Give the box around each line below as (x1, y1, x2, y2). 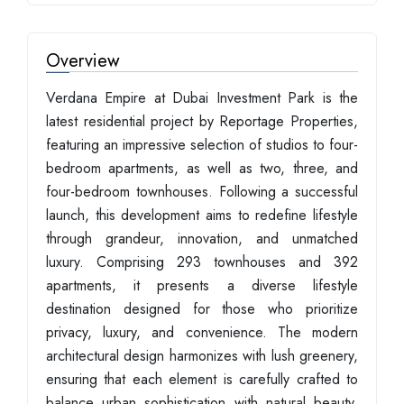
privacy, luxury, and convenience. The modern (46, 322, 358, 343)
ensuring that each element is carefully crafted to (46, 369, 358, 390)
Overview (46, 48, 120, 74)
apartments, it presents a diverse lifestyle (46, 275, 358, 296)
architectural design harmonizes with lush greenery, (46, 345, 358, 366)
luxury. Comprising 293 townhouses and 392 (46, 252, 358, 272)
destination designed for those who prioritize (46, 298, 358, 319)
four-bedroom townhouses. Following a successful (46, 181, 358, 202)
